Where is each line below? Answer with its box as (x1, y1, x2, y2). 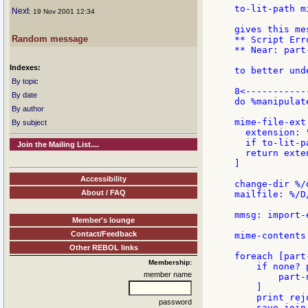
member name (144, 269, 192, 278)
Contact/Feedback (70, 229, 137, 238)
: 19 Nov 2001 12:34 (29, 8, 95, 15)
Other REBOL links (69, 243, 138, 252)
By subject (12, 118, 47, 126)
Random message (12, 34, 88, 44)
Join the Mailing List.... (17, 140, 100, 148)
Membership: (148, 258, 192, 266)
